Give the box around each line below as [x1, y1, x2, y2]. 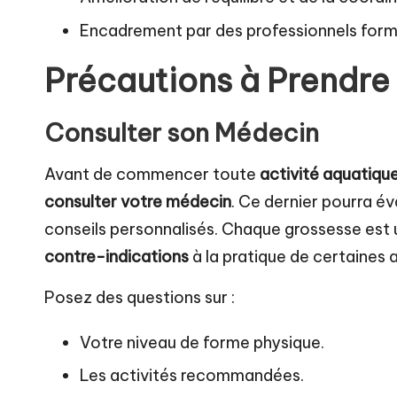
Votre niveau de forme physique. [80, 331, 324, 353]
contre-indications [44, 245, 189, 267]
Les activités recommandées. [80, 365, 304, 385]
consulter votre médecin [44, 191, 231, 212]
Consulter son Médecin [44, 116, 319, 148]
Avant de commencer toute [44, 163, 260, 184]
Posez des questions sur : [44, 286, 235, 307]
